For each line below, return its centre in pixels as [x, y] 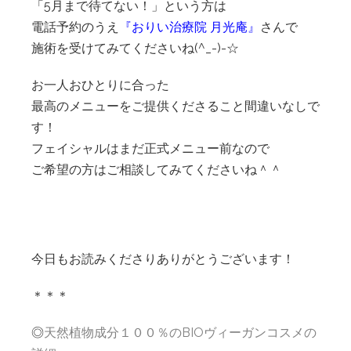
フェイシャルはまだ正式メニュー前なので [150, 148]
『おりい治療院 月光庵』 [190, 27]
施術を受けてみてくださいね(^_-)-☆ [135, 48]
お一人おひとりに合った [100, 85]
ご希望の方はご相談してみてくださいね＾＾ [157, 170]
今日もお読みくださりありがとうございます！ [163, 259]
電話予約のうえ [75, 27]
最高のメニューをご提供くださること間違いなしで [175, 106]
